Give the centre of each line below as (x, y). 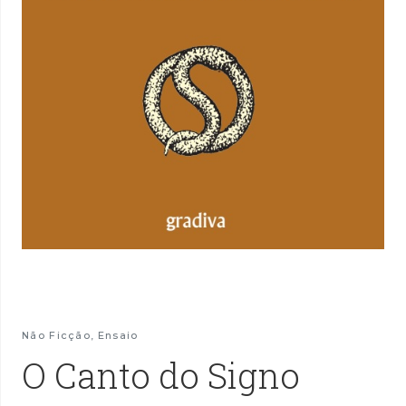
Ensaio (118, 336)
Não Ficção (57, 336)
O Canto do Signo (161, 376)
